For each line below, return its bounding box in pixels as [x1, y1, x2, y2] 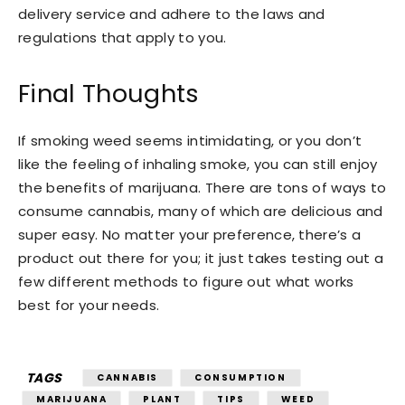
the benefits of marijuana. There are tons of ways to [18, 177, 387, 197]
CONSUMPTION [194, 370, 287, 384]
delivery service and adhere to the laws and [18, 4, 325, 24]
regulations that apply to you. [18, 27, 227, 47]
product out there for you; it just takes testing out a [18, 248, 384, 268]
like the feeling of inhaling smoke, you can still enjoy [18, 154, 378, 174]
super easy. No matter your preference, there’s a [18, 224, 362, 244]
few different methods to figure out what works [18, 271, 354, 291]
